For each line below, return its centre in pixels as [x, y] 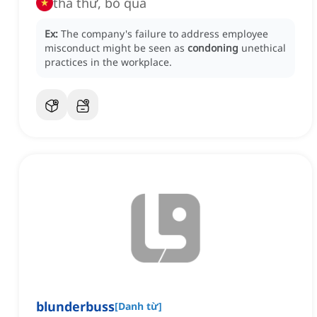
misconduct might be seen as [116, 48]
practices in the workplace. [108, 62]
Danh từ [138, 306]
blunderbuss [75, 307]
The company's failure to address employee [165, 34]
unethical [264, 48]
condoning [213, 48]
